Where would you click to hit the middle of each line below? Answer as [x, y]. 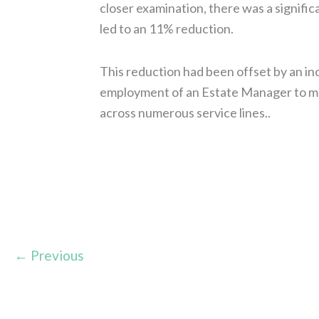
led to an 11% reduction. [167, 28]
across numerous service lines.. [185, 113]
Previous [56, 255]
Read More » [135, 153]
